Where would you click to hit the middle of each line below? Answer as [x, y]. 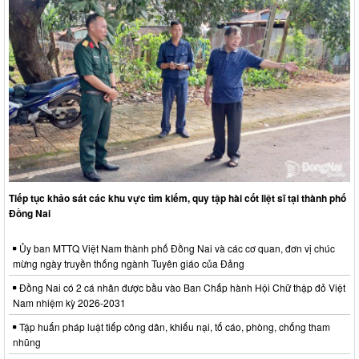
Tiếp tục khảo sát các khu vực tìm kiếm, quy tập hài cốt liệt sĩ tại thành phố [177, 198]
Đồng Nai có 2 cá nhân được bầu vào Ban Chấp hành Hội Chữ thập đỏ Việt [181, 287]
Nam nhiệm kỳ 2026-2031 [69, 302]
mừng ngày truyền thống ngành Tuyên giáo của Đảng [129, 263]
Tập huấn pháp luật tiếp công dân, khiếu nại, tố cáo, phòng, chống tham [173, 326]
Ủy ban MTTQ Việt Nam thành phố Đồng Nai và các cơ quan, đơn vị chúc [176, 248]
